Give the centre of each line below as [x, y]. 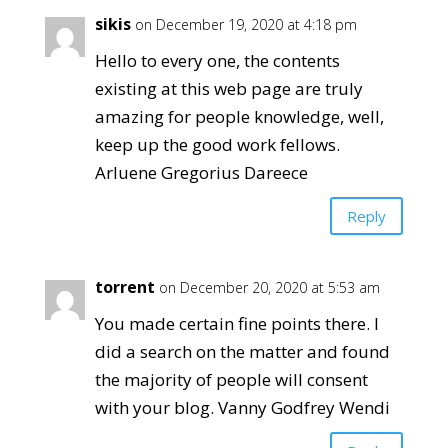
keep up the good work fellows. [217, 144]
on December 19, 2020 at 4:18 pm [245, 24]
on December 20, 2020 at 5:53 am [269, 287]
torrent [124, 287]
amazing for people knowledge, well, [239, 116]
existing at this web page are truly [228, 88]
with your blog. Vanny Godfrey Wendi [242, 407]
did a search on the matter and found [242, 351]
